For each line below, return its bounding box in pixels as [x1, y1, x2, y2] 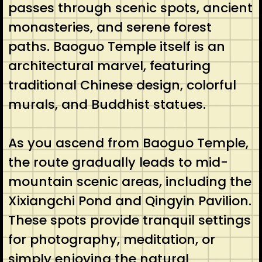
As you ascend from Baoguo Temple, [8, 133, 249, 152]
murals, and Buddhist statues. [8, 95, 206, 113]
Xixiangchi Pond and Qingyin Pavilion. [8, 191, 251, 210]
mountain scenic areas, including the [8, 172, 251, 191]
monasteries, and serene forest [8, 18, 212, 36]
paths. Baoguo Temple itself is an [8, 37, 225, 56]
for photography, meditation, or [8, 230, 215, 249]
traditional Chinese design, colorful [8, 75, 236, 94]
